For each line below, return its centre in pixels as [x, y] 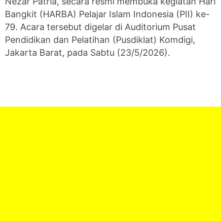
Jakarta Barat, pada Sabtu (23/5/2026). [88, 52]
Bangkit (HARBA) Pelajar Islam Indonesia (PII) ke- [107, 14]
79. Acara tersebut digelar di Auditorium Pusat [100, 27]
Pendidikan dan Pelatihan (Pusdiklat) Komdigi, [100, 39]
